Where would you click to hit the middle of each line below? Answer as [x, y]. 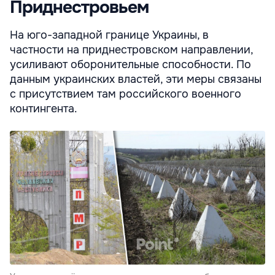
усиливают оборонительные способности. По [130, 64]
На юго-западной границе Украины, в [109, 35]
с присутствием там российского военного [126, 94]
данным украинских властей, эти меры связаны [136, 79]
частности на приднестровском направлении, [131, 49]
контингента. [44, 108]
